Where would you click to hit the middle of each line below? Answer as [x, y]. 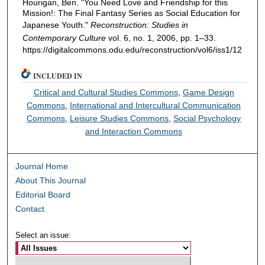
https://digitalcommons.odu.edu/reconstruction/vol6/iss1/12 [132, 50]
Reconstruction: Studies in [139, 25]
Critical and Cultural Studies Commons [106, 93]
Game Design [208, 93]
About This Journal [51, 181]
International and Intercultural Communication [156, 106]
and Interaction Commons [134, 132]
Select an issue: [43, 235]
